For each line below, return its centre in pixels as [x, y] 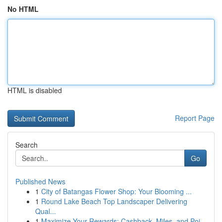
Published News [40, 181]
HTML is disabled [35, 90]
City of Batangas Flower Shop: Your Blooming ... [116, 191]
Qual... [46, 211]
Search [27, 145]
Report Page [195, 118]
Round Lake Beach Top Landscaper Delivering [114, 201]
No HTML [23, 9]
